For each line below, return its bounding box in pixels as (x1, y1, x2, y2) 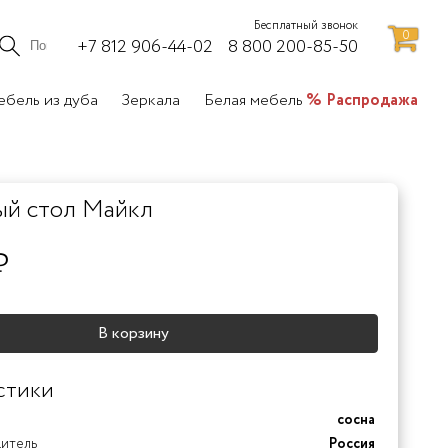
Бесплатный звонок (254, 17, 358, 35)
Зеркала (121, 89, 181, 113)
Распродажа (325, 89, 418, 113)
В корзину (97, 322, 169, 345)
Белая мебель (203, 89, 303, 113)
